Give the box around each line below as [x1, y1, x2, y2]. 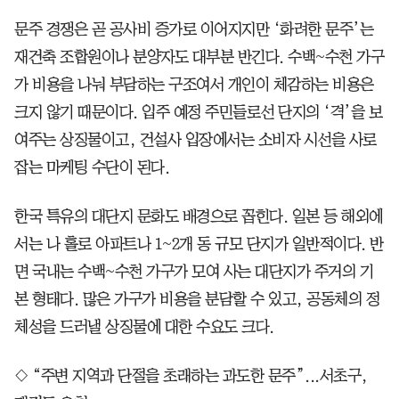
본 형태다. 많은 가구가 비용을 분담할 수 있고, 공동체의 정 [14, 291, 379, 308]
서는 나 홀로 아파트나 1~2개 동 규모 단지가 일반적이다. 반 [14, 236, 384, 253]
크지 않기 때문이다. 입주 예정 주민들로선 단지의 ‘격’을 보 [14, 104, 382, 121]
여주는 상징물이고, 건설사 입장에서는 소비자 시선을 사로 [14, 132, 377, 149]
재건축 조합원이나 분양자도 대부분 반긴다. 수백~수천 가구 [14, 49, 384, 66]
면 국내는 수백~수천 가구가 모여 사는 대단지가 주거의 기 [14, 264, 373, 281]
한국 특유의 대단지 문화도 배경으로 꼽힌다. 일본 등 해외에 [14, 208, 383, 225]
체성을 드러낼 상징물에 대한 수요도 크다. [14, 319, 274, 336]
